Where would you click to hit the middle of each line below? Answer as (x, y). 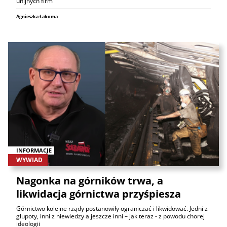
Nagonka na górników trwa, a (90, 180)
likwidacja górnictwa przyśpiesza (99, 194)
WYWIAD (29, 160)
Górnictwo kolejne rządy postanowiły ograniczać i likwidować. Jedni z (112, 208)
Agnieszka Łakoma (37, 17)
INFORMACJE (34, 150)
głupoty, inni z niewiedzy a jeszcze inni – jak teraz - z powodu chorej (110, 216)
